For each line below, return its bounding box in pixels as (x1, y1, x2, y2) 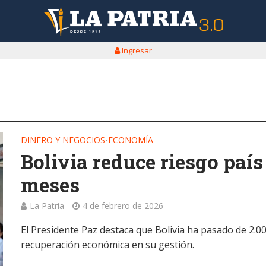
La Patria (30, 200, 65, 211)
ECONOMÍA (108, 134, 154, 145)
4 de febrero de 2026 (83, 200, 164, 211)
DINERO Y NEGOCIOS (21, 134, 106, 145)
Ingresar (119, 45, 152, 56)
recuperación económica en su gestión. (21, 238, 195, 251)
